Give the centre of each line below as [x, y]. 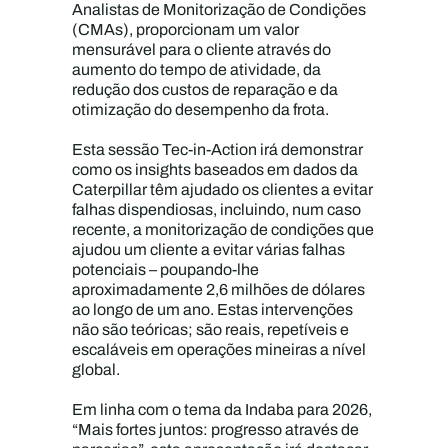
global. [98, 369]
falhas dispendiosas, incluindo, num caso [217, 209]
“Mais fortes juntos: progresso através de [216, 429]
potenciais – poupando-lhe [166, 269]
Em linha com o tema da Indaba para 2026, [222, 409]
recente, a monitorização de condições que [223, 229]
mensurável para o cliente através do [202, 49]
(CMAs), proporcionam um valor [186, 29]
